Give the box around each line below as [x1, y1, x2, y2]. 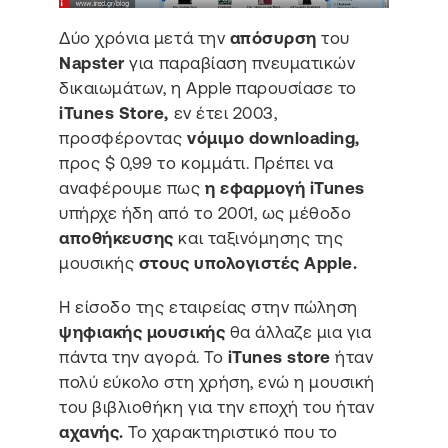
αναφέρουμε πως [59, 178, 206, 199]
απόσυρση [229, 28, 317, 49]
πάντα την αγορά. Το [59, 346, 228, 367]
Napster [59, 53, 125, 74]
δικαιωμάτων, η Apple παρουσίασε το [59, 78, 357, 99]
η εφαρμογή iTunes [205, 178, 365, 199]
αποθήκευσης [59, 228, 174, 249]
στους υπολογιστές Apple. [138, 253, 358, 274]
